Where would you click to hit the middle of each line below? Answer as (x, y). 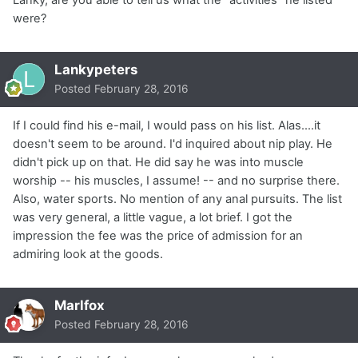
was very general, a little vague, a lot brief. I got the (153, 217)
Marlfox (80, 305)
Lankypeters (96, 69)
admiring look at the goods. (88, 254)
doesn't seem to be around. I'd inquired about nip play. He (173, 143)
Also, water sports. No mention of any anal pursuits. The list (177, 199)
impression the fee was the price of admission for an (158, 235)
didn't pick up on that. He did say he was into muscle (158, 162)
